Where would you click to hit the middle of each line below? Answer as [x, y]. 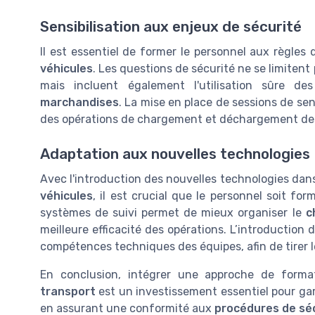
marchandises [79, 103]
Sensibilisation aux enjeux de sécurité [171, 27]
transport [68, 291]
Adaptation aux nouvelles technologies [175, 154]
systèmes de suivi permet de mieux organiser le [173, 212]
